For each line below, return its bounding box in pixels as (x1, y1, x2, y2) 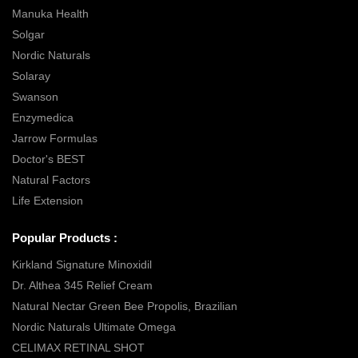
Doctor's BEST (12, 152, 86, 165)
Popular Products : (12, 230, 117, 245)
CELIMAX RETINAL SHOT (12, 341, 145, 355)
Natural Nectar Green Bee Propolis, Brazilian (12, 300, 237, 313)
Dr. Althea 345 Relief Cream (12, 279, 153, 292)
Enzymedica (12, 110, 74, 124)
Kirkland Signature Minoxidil (12, 258, 152, 272)
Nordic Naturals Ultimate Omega (12, 320, 176, 334)
